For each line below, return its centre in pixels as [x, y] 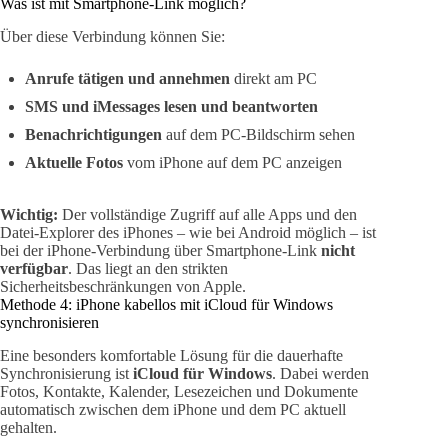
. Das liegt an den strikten [148, 269]
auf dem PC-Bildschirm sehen [258, 135]
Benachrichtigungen [93, 135]
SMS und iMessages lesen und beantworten [171, 107]
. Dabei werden [320, 373]
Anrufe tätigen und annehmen [127, 79]
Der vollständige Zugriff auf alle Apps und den [207, 215]
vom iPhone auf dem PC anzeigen [232, 163]
